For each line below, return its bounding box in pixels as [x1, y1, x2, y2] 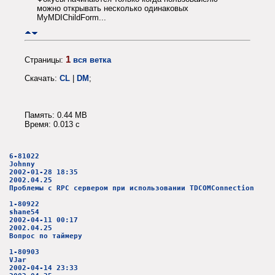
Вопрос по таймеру [9, 232, 82, 241]
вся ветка [73, 55, 111, 64]
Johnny [9, 160, 35, 169]
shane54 [9, 208, 39, 217]
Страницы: [25, 55, 66, 64]
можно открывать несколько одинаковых [37, 4, 188, 14]
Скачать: [25, 73, 60, 83]
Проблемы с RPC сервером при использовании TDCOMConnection [9, 184, 254, 193]
